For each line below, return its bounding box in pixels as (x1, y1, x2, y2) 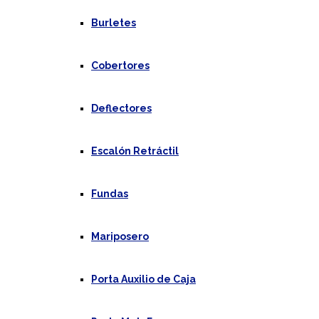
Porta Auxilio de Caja (91, 273, 196, 285)
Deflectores (91, 103, 152, 114)
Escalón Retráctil (91, 145, 179, 157)
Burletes (91, 17, 136, 28)
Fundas (91, 188, 128, 199)
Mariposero (91, 231, 149, 242)
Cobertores (91, 60, 150, 71)
